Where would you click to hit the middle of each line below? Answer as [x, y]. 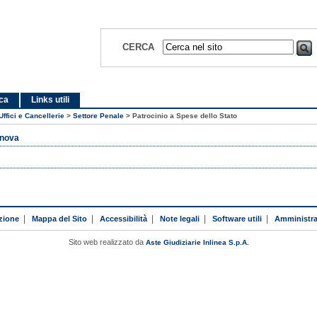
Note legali [179, 218]
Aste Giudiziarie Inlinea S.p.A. [197, 242]
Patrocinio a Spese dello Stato [185, 116]
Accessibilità [123, 218]
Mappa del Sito [59, 218]
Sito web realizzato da [107, 242]
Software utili [237, 218]
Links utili [50, 100]
